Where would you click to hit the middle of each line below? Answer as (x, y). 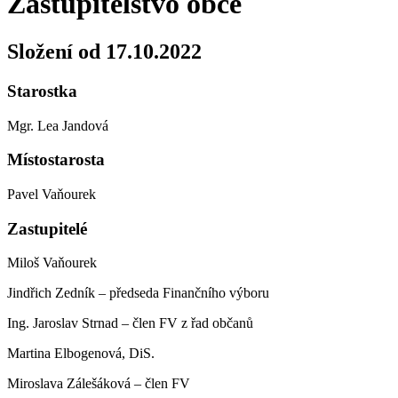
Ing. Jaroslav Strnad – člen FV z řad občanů (130, 323)
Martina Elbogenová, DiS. (81, 354)
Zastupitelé (47, 228)
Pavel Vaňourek (52, 194)
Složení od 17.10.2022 (104, 51)
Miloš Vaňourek (52, 263)
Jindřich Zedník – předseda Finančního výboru (138, 293)
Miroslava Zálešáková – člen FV (99, 384)
